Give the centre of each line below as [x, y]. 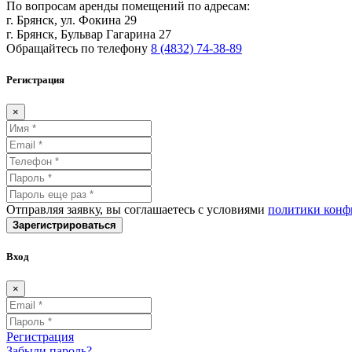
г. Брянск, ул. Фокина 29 [71, 20]
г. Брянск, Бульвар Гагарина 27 [89, 35]
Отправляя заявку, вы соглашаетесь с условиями [137, 209]
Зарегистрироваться [64, 225]
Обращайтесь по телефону [79, 49]
